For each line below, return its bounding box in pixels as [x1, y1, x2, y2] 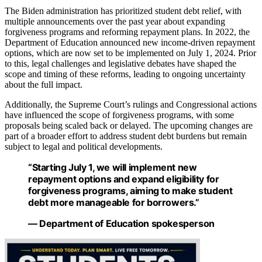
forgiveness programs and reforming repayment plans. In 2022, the [5, 27, 250, 37]
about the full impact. [5, 80, 82, 90]
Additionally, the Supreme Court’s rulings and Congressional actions [5, 99, 257, 110]
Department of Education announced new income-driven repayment [5, 37, 255, 48]
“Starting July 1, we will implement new [28, 161, 197, 174]
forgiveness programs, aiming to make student [28, 185, 233, 197]
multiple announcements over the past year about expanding [5, 16, 225, 27]
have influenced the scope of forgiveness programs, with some [5, 110, 234, 120]
